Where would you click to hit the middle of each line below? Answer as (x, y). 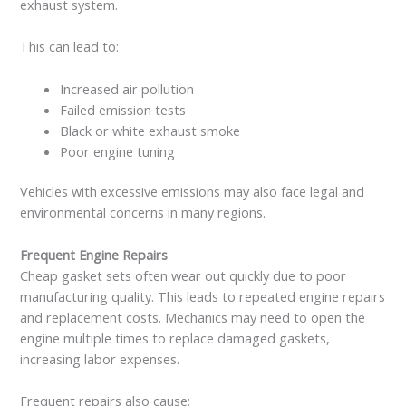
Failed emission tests (123, 109)
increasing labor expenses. (100, 358)
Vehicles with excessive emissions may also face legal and (193, 192)
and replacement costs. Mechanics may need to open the (193, 317)
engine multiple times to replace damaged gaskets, (175, 338)
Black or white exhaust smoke (150, 130)
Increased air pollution (127, 88)
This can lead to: (70, 47)
